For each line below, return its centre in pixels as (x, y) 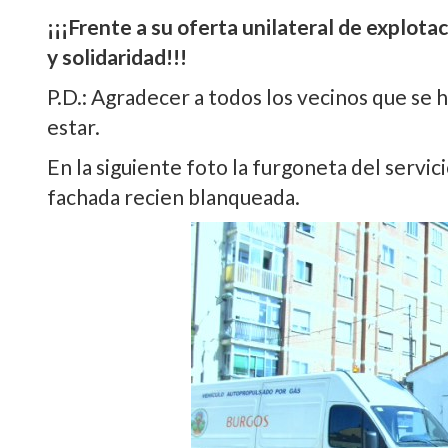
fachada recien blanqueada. (173, 196)
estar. (73, 126)
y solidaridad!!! (117, 56)
